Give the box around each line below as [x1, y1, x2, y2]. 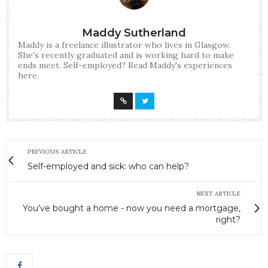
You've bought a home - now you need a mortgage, [23, 202, 240, 214]
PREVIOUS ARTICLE [28, 147, 87, 156]
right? [216, 214, 240, 225]
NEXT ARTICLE [197, 189, 240, 197]
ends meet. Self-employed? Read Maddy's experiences [18, 59, 232, 71]
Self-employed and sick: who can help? [28, 160, 189, 172]
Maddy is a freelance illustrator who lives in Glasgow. [18, 39, 230, 50]
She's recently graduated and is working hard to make [18, 49, 234, 60]
